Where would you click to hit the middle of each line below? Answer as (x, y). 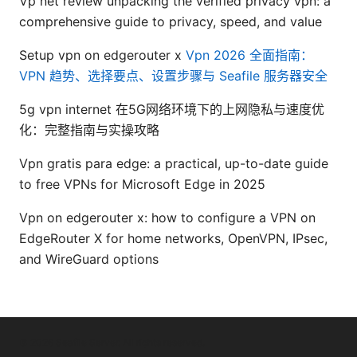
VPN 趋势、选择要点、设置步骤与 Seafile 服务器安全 (173, 75)
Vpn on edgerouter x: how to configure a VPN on (167, 217)
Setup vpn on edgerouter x (102, 55)
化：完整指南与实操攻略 (89, 129)
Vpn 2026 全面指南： (249, 55)
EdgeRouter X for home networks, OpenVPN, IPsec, (173, 238)
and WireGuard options (89, 259)
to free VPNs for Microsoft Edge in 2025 (142, 184)
